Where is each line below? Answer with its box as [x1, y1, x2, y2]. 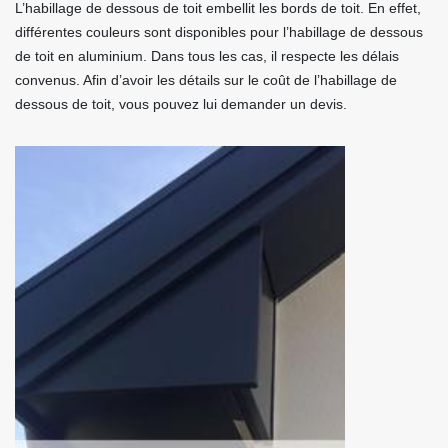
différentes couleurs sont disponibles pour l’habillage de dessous [15, 24, 423, 40]
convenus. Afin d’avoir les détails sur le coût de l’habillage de [15, 72, 397, 88]
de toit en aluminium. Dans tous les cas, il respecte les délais [15, 48, 399, 64]
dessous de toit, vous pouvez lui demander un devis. [15, 96, 347, 112]
